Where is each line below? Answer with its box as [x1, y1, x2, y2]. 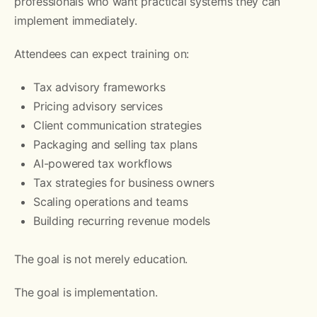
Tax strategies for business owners [33, 175, 214, 190]
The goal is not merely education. [14, 251, 188, 266]
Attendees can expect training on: [14, 46, 190, 61]
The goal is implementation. [14, 284, 158, 299]
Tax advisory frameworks [33, 79, 166, 94]
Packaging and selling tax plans [33, 137, 197, 151]
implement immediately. [14, 13, 137, 28]
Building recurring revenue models [33, 213, 211, 228]
